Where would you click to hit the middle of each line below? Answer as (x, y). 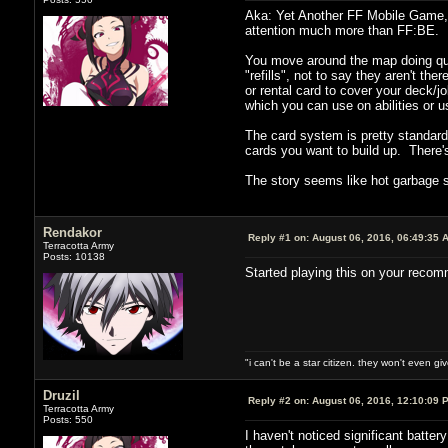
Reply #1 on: (278, 237)
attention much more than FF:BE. (341, 30)
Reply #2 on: (278, 400)
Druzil (61, 395)
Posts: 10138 (73, 256)
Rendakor (72, 232)
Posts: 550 (67, 419)
